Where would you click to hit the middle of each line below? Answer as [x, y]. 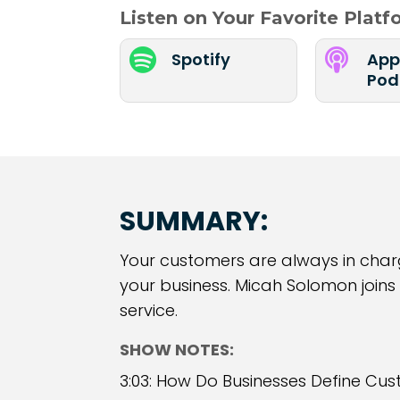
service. [149, 311]
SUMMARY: [194, 222]
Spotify [201, 60]
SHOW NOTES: [177, 350]
